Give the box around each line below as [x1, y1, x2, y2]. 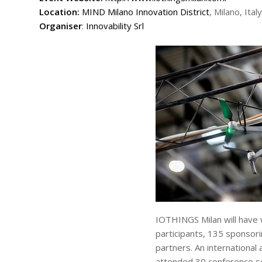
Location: [39, 5, 80, 18]
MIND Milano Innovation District [82, 5, 209, 18]
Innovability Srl [86, 19, 144, 32]
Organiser [39, 19, 82, 32]
